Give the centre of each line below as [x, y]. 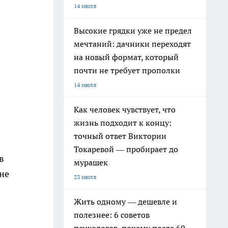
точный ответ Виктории [120, 136]
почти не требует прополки [127, 70]
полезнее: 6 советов [112, 215]
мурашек [91, 162]
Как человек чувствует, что [125, 109]
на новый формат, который [126, 57]
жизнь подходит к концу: [123, 123]
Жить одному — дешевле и [125, 202]
